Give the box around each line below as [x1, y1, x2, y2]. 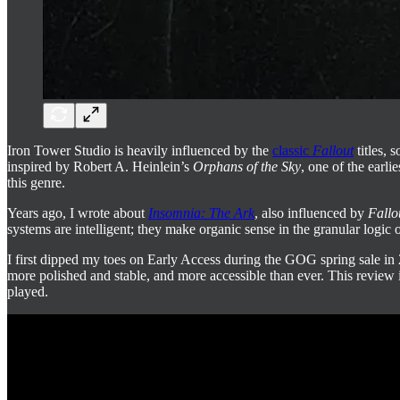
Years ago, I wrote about [7, 204, 148, 221]
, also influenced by [254, 204, 368, 221]
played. [7, 283, 48, 299]
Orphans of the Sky [193, 158, 301, 174]
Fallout [312, 142, 354, 158]
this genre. [7, 174, 65, 190]
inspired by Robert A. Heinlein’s [7, 158, 193, 174]
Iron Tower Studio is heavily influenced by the [7, 142, 272, 158]
